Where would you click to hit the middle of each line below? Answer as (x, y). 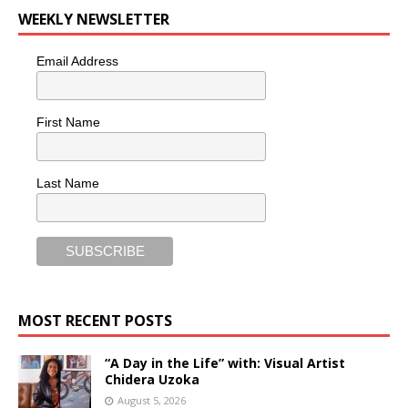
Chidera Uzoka (152, 379)
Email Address (77, 61)
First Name (68, 122)
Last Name (68, 183)
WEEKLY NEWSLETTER (94, 20)
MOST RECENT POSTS (95, 320)
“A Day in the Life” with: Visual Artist (225, 362)
